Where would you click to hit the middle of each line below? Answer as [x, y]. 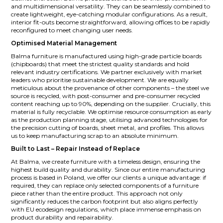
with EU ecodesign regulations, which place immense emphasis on [106, 209]
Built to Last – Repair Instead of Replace [76, 148]
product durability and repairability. [62, 217]
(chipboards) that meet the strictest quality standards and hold [100, 64]
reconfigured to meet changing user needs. [72, 30]
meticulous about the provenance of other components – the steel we [110, 88]
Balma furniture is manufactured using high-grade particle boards [107, 56]
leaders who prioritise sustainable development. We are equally [100, 80]
